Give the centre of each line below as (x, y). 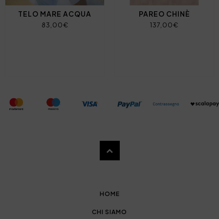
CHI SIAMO (109, 212)
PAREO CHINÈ (164, 13)
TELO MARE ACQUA (55, 13)
